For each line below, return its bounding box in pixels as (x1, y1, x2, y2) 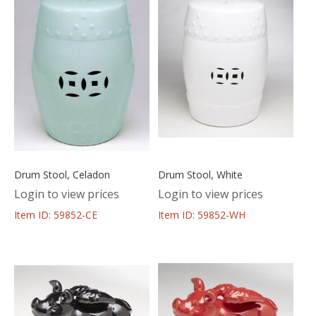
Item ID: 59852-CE (14, 207, 97, 221)
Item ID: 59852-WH (157, 207, 245, 221)
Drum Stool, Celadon (14, 167, 110, 181)
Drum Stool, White (157, 167, 243, 181)
